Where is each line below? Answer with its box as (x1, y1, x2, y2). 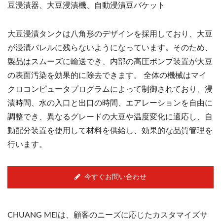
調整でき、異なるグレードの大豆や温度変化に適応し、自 (7, 112, 213, 121)
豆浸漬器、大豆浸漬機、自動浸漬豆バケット (7, 1, 165, 9)
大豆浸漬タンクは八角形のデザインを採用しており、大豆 (7, 30, 213, 38)
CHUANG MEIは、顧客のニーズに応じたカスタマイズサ (7, 211, 208, 219)
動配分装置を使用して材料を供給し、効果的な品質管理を (7, 126, 213, 135)
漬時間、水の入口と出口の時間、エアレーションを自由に (7, 99, 213, 107)
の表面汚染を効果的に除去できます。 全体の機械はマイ (7, 71, 207, 79)
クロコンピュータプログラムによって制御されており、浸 (7, 85, 213, 93)
